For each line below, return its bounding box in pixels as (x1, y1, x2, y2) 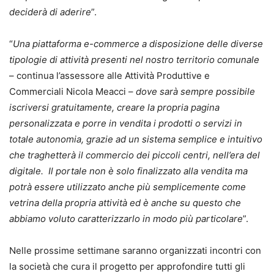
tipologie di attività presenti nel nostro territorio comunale (9, 54, 259, 66)
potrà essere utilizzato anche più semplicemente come (9, 181, 246, 193)
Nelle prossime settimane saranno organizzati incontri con (9, 245, 261, 257)
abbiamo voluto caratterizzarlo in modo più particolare (9, 213, 243, 225)
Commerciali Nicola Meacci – (9, 86, 136, 98)
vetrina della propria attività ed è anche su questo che (9, 197, 241, 209)
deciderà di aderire (9, 6, 91, 18)
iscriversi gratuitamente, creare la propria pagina (9, 102, 220, 114)
